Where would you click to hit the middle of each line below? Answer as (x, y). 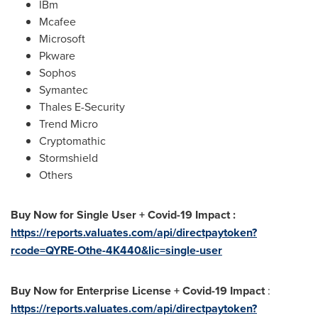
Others (56, 175)
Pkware (57, 55)
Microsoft (62, 38)
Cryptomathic (72, 141)
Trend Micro (68, 124)
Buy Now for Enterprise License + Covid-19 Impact (139, 291)
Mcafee (57, 21)
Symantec (64, 89)
